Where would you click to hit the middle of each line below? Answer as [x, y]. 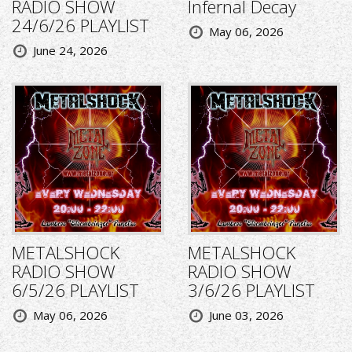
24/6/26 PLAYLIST [81, 26]
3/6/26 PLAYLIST [251, 290]
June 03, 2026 [246, 315]
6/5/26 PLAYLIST [75, 290]
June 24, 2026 [70, 51]
